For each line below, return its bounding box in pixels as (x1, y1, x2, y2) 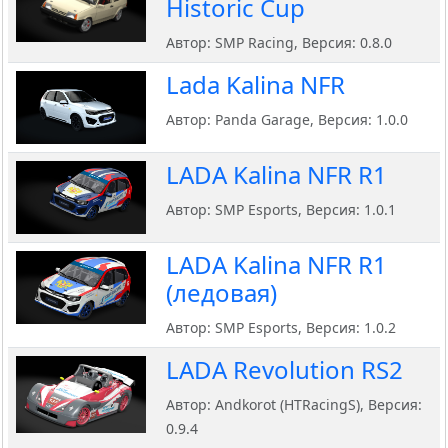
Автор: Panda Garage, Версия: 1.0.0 (166, 110, 408, 130)
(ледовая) (166, 276, 277, 310)
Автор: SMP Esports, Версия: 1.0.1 (166, 200, 396, 220)
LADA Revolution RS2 (166, 353, 403, 387)
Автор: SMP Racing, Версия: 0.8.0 (166, 33, 392, 53)
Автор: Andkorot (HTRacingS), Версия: (166, 395, 422, 415)
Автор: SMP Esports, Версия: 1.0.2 (166, 318, 396, 338)
